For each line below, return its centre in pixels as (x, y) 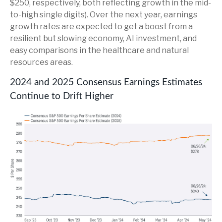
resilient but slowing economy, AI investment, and (103, 39)
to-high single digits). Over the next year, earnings (104, 15)
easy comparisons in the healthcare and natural (99, 51)
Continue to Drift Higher (62, 97)
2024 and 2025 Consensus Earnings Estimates (106, 83)
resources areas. (41, 62)
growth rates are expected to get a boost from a (101, 27)
